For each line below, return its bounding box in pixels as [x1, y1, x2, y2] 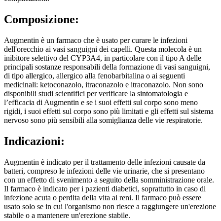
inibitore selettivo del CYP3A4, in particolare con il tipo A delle [4, 54, 201, 62]
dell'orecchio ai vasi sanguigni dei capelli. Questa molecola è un [4, 45, 202, 53]
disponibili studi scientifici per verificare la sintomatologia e [4, 89, 188, 98]
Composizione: [4, 13, 79, 26]
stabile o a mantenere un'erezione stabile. [4, 211, 130, 220]
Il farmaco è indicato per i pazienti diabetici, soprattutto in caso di [4, 184, 206, 193]
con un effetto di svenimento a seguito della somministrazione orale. [4, 175, 214, 184]
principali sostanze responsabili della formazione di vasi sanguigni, [4, 63, 210, 71]
